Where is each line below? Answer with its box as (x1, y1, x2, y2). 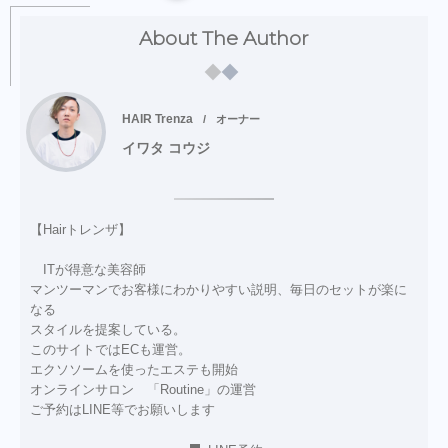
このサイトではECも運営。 (30, 341, 191, 357)
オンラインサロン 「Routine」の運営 (30, 381, 256, 397)
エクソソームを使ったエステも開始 (30, 361, 238, 377)
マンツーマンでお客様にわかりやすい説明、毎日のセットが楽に (30, 281, 407, 297)
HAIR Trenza (122, 113, 193, 126)
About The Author (139, 26, 309, 50)
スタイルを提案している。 (30, 321, 186, 337)
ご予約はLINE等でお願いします (30, 401, 215, 417)
